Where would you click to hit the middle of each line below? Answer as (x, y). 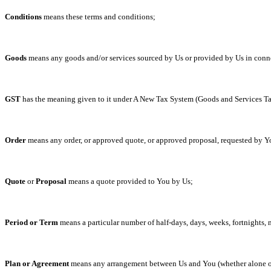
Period (16, 222)
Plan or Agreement (37, 263)
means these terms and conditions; (99, 17)
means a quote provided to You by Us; (130, 181)
